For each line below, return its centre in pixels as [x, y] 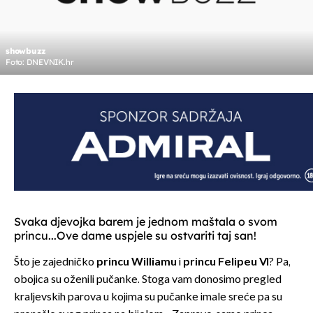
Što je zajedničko [55, 263]
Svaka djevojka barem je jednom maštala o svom [146, 222]
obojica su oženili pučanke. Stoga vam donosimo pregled [148, 280]
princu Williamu [137, 263]
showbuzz [26, 51]
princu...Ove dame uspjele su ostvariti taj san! [135, 236]
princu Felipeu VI [226, 263]
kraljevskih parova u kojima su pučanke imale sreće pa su [148, 298]
